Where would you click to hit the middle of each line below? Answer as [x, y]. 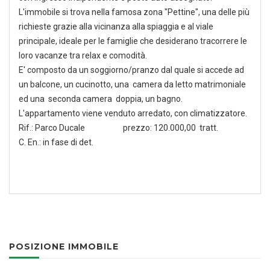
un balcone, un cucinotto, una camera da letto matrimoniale [132, 84]
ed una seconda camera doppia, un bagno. [101, 99]
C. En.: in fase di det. [56, 142]
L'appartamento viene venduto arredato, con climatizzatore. [133, 113]
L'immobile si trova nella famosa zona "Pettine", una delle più [134, 12]
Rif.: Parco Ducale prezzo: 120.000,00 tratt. [118, 128]
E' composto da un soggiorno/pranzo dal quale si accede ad [131, 70]
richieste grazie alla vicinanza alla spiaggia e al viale [116, 27]
